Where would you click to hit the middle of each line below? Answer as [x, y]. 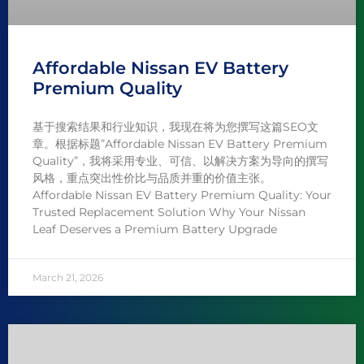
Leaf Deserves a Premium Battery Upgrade [155, 230]
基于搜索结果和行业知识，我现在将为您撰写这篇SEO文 [175, 127]
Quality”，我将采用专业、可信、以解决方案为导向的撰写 [180, 161]
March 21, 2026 [68, 278]
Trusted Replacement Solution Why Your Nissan [169, 212]
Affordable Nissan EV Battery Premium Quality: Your [182, 195]
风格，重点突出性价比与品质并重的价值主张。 [152, 178]
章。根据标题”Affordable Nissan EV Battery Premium [180, 144]
